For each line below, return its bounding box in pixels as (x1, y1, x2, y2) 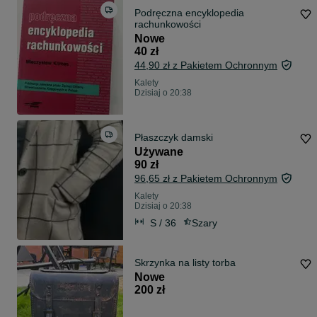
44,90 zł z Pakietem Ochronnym (134, 59, 277, 71)
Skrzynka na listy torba (134, 257, 236, 269)
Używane (134, 146, 183, 158)
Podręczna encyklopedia (134, 7, 244, 19)
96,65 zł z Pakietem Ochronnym (134, 173, 277, 185)
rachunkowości (134, 18, 201, 30)
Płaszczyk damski (134, 132, 213, 144)
